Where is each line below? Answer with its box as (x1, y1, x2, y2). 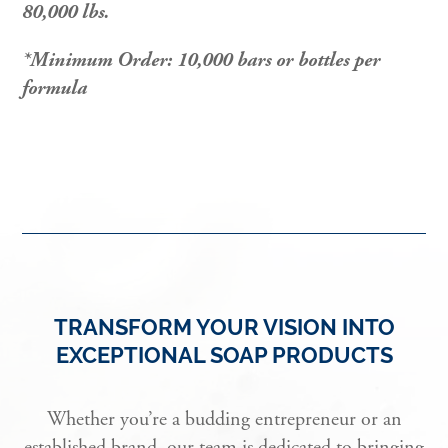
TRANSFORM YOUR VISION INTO (53, 315, 395, 341)
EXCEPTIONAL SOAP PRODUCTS (55, 343, 393, 369)
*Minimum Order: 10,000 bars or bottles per (22, 48, 381, 74)
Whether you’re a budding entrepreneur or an (46, 407, 402, 433)
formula (22, 76, 88, 102)
